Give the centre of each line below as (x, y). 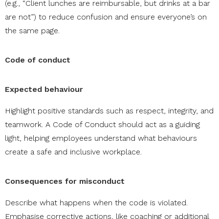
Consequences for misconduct (65, 181)
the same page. (32, 31)
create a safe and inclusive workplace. (73, 152)
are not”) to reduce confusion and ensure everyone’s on (106, 17)
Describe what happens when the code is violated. (96, 203)
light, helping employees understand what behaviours (101, 138)
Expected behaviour (44, 89)
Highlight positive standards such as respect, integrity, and (109, 111)
